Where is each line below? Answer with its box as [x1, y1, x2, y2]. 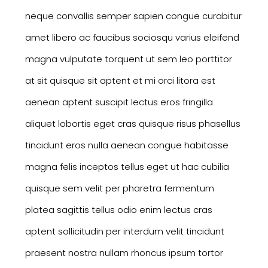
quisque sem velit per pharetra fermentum [25, 181, 214, 194]
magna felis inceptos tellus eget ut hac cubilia [25, 160, 229, 173]
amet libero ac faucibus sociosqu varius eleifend [25, 31, 239, 44]
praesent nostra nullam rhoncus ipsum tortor [25, 246, 223, 259]
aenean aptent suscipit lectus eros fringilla [25, 95, 213, 108]
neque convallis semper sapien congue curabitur [25, 9, 242, 22]
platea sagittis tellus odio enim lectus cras [25, 203, 212, 216]
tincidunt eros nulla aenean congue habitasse [25, 138, 229, 151]
